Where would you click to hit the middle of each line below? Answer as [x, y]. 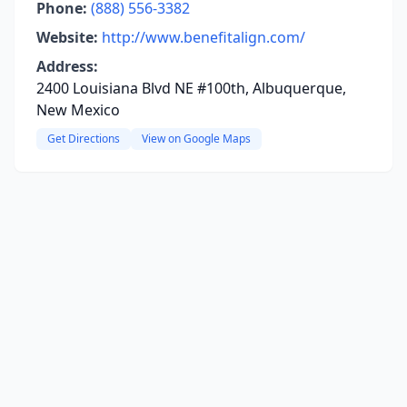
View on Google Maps [196, 139]
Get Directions [84, 139]
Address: [67, 66]
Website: [67, 37]
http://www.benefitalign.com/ [203, 37]
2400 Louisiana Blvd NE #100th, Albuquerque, [191, 88]
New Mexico [78, 110]
